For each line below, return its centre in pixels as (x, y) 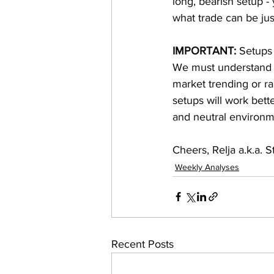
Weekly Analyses (207, 167)
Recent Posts (143, 244)
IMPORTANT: (204, 50)
